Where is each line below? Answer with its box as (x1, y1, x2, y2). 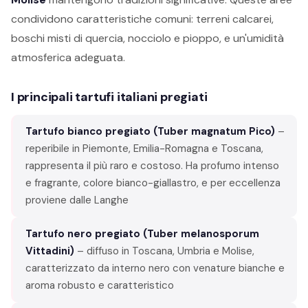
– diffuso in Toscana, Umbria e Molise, (74, 243, 254, 258)
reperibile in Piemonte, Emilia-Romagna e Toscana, (25, 141, 263, 155)
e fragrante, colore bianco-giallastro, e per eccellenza (25, 175, 280, 190)
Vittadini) (25, 243, 74, 258)
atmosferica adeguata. (11, 49, 125, 65)
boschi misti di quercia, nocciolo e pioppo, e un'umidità (11, 30, 284, 45)
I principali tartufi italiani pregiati (11, 88, 208, 105)
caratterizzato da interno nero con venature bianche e (25, 261, 285, 275)
